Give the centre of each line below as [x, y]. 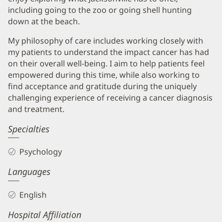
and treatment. [36, 109]
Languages [29, 172]
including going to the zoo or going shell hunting [100, 10]
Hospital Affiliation [45, 215]
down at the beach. [44, 21]
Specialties [29, 129]
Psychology [40, 152]
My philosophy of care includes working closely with [106, 40]
